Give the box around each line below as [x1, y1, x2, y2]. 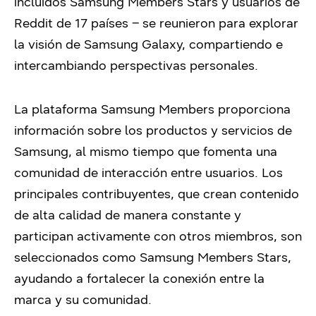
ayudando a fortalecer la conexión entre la [14, 271, 265, 286]
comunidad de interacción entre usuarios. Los [14, 165, 283, 181]
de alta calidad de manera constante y [14, 207, 241, 223]
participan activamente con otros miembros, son [14, 229, 302, 244]
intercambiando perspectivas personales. [14, 58, 258, 73]
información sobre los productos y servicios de [14, 123, 292, 138]
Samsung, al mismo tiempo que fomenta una [14, 144, 277, 159]
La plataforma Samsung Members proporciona [14, 102, 291, 117]
